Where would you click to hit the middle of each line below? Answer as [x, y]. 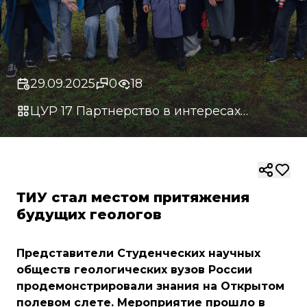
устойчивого [70, 130]
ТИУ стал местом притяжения [133, 197]
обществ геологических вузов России [134, 270]
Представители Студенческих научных [138, 253]
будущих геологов [89, 214]
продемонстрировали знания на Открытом [150, 286]
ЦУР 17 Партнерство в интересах [135, 111]
